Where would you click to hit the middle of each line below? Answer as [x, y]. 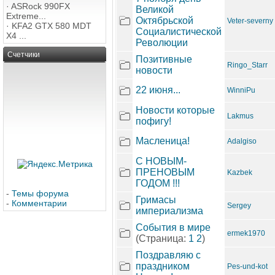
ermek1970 [246, 233]
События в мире [173, 227]
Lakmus [240, 116]
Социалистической [179, 32]
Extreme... [26, 16]
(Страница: [162, 238]
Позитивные [164, 59]
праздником [163, 266]
